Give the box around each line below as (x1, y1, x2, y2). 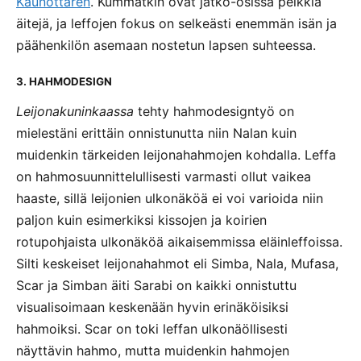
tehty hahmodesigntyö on (134, 102, 294, 119)
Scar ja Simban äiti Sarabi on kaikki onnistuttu (16, 276, 297, 293)
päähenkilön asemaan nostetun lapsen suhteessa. (16, 36, 316, 53)
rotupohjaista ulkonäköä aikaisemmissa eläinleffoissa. (16, 233, 342, 250)
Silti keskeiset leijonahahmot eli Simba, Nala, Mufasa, (16, 255, 338, 272)
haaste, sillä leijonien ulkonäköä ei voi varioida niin (16, 189, 323, 206)
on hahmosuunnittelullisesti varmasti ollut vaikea (16, 168, 311, 185)
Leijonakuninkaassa (16, 102, 134, 119)
